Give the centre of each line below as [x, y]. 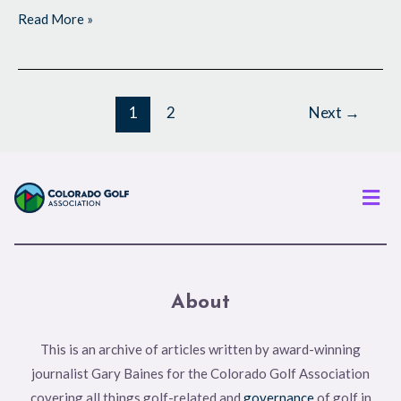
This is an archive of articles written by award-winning [200, 349]
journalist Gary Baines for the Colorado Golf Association [200, 373]
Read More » [55, 18]
